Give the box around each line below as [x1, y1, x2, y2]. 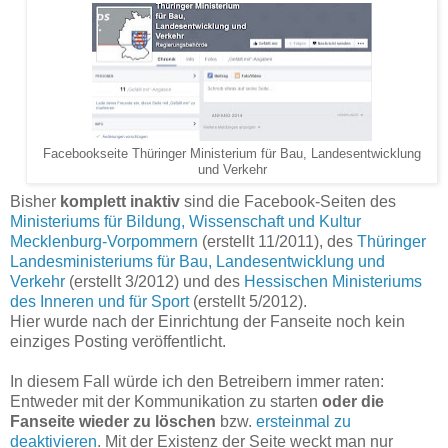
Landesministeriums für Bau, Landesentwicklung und [10, 253, 385, 271]
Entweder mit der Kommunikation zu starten [10, 393, 322, 411]
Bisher [10, 193, 60, 211]
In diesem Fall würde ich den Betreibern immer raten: [10, 373, 384, 391]
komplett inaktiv [60, 193, 180, 211]
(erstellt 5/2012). [189, 293, 307, 311]
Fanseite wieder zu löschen [10, 413, 216, 431]
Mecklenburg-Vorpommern [10, 233, 198, 251]
